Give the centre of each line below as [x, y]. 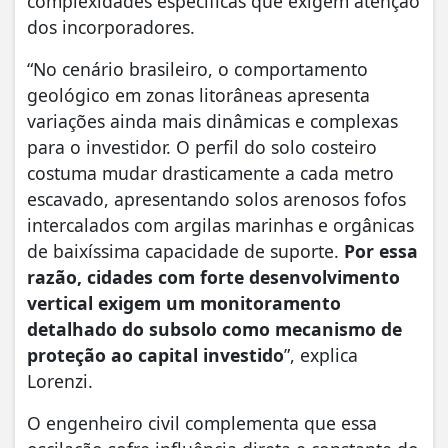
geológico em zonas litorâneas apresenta [198, 94]
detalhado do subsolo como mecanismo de [214, 328]
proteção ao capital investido [155, 354]
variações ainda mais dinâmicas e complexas [212, 120]
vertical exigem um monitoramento [184, 302]
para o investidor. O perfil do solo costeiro [202, 146]
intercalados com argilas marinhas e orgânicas [220, 224]
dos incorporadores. [111, 26]
